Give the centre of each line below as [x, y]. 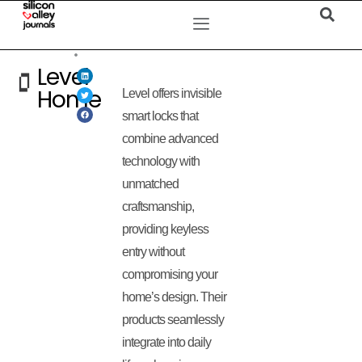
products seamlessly [173, 320]
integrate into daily [167, 342]
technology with [161, 161]
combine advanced [170, 139]
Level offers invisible [172, 93]
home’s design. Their [175, 297]
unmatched [151, 184]
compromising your [170, 274]
